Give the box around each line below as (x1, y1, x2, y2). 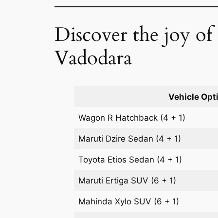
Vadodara (54, 44, 132, 72)
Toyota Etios (78, 155, 129, 165)
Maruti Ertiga (78, 176, 131, 186)
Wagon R (78, 113, 116, 123)
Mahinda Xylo (78, 197, 134, 207)
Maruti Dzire (78, 134, 128, 144)
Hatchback (115, 113, 158, 123)
